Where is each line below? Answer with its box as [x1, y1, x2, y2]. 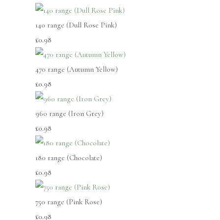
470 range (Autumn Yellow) [35, 64, 118, 74]
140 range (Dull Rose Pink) [35, 20, 117, 29]
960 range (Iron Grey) [35, 109, 104, 118]
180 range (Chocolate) [35, 153, 102, 162]
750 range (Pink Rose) [35, 197, 102, 206]
